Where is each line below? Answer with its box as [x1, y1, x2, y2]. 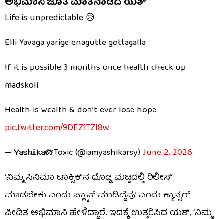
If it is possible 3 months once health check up [5, 60, 186, 76]
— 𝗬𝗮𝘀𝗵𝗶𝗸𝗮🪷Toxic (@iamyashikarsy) [5, 145, 143, 161]
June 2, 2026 [143, 145, 192, 161]
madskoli [5, 78, 38, 93]
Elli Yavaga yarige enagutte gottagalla [5, 35, 146, 51]
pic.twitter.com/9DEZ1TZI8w [5, 120, 109, 136]
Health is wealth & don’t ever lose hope [5, 103, 156, 118]
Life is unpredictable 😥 [5, 10, 95, 26]
